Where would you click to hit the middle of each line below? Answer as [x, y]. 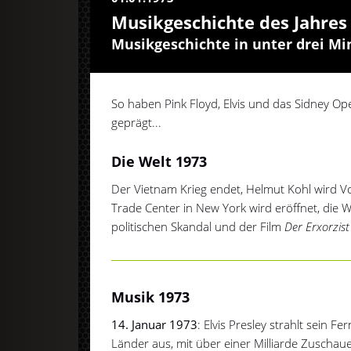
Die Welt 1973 [159, 161]
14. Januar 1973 [155, 324]
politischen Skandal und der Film [198, 226]
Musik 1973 [151, 297]
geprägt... [137, 122]
